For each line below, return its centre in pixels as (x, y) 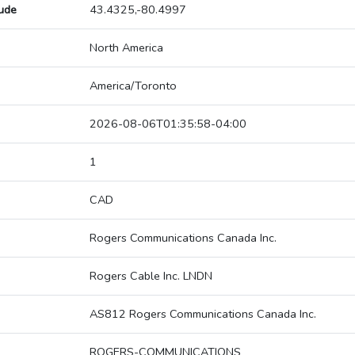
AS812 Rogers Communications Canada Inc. (203, 314)
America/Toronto (133, 86)
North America (126, 48)
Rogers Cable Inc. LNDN (151, 276)
